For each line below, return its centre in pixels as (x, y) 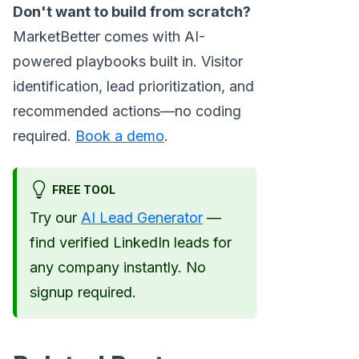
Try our (55, 217)
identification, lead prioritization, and (133, 87)
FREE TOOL (83, 189)
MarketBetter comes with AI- (109, 37)
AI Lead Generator (142, 217)
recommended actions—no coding (127, 111)
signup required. (83, 292)
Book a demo (120, 136)
